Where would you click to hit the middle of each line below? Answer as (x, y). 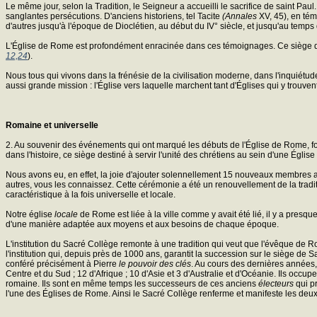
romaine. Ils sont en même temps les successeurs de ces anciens (132, 283)
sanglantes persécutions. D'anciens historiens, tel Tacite (114, 16)
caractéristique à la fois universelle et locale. (91, 194)
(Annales (240, 16)
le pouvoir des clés (155, 264)
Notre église (30, 214)
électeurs (276, 283)
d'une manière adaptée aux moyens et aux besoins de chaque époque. (142, 224)
